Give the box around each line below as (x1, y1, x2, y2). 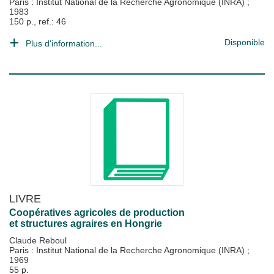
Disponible (224, 37, 265, 47)
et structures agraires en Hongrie (9, 218, 162, 229)
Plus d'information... (26, 39, 102, 48)
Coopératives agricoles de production (9, 207, 185, 218)
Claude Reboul (9, 235, 67, 245)
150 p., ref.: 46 (9, 17, 66, 26)
